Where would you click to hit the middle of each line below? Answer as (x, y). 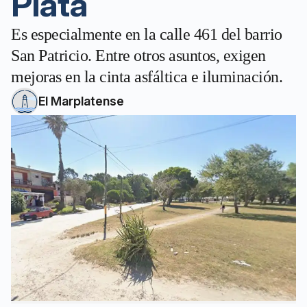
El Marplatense (81, 101)
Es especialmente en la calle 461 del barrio (147, 34)
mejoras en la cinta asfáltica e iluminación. (147, 77)
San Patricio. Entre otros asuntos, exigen (138, 56)
